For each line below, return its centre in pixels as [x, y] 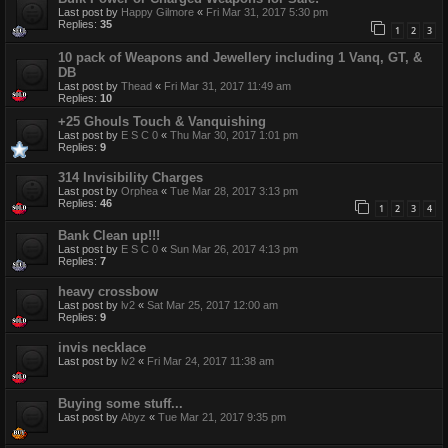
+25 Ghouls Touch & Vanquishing [162, 121]
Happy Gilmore [157, 12]
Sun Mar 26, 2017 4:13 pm [234, 249]
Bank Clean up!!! [109, 236]
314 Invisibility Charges [130, 177]
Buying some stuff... [120, 404]
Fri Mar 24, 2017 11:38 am [210, 361]
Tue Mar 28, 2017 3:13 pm [234, 190]
